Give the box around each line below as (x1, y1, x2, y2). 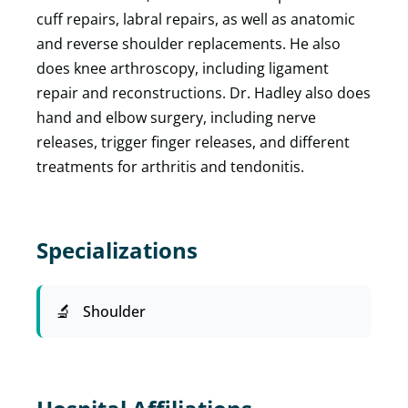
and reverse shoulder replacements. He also (36, 34, 341, 54)
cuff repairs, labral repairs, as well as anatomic (36, 9, 355, 29)
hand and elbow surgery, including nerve (36, 107, 316, 127)
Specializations (36, 235, 198, 265)
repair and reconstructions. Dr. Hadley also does (36, 83, 371, 103)
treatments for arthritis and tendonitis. (36, 157, 304, 177)
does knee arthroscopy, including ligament (36, 58, 329, 78)
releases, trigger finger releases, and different (36, 132, 350, 152)
